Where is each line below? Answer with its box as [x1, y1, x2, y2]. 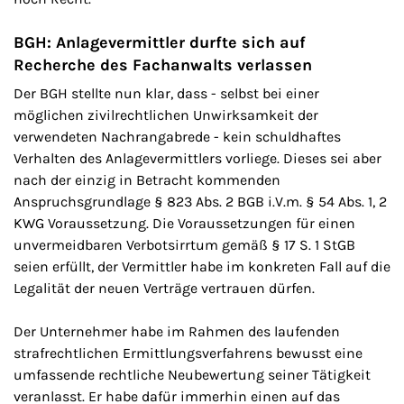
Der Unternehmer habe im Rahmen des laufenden [14, 323, 340, 341]
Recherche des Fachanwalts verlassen [14, 55, 312, 76]
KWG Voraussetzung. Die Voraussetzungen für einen [14, 215, 355, 233]
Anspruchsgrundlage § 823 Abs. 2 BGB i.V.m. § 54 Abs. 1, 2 [14, 193, 387, 211]
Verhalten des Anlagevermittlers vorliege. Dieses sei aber [14, 150, 381, 168]
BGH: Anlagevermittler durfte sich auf [14, 32, 306, 53]
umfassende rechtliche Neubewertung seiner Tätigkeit [14, 366, 371, 384]
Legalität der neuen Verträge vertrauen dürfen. [14, 280, 315, 298]
